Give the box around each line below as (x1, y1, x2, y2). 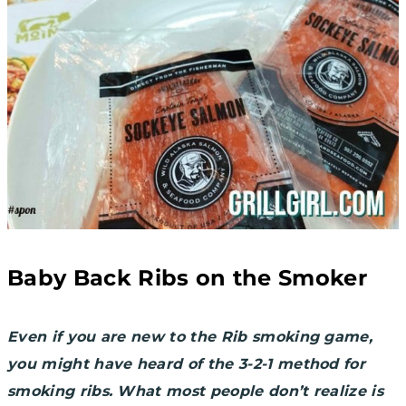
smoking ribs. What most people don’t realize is (7, 382, 384, 401)
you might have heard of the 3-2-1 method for (7, 355, 366, 373)
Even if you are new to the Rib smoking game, (7, 328, 373, 346)
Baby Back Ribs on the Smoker (7, 265, 367, 292)
